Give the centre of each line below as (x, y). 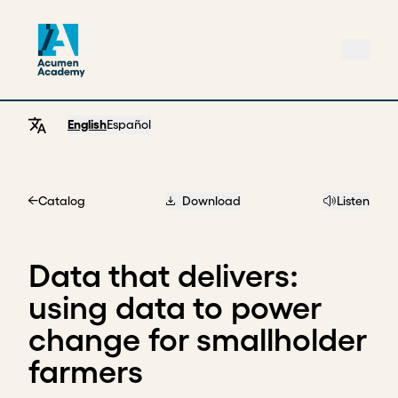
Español (129, 124)
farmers (86, 371)
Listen (353, 201)
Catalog (61, 201)
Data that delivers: (163, 275)
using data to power (175, 307)
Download (212, 201)
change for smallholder (197, 339)
